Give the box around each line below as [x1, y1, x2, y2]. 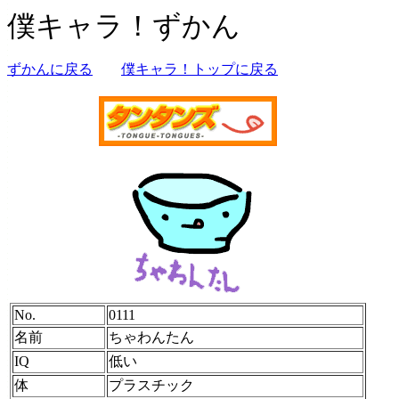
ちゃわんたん [109, 330, 194, 345]
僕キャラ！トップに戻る [121, 61, 278, 77]
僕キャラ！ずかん [7, 10, 240, 42]
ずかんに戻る [7, 61, 93, 77]
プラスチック [109, 378, 194, 393]
